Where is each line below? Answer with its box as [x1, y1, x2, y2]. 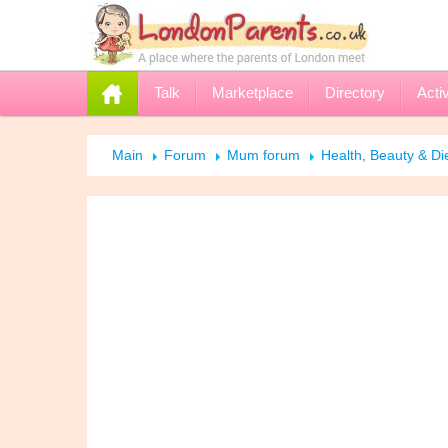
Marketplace [212, 84, 293, 101]
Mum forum [227, 147, 300, 163]
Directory [325, 84, 385, 101]
